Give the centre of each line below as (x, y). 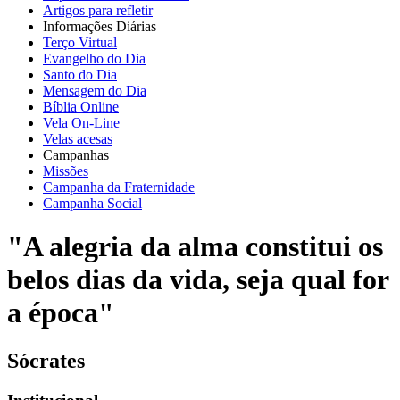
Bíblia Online (81, 106)
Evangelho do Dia (94, 58)
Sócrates (46, 360)
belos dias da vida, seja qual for (198, 280)
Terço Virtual (80, 42)
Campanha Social (92, 203)
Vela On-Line (81, 122)
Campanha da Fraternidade (119, 187)
